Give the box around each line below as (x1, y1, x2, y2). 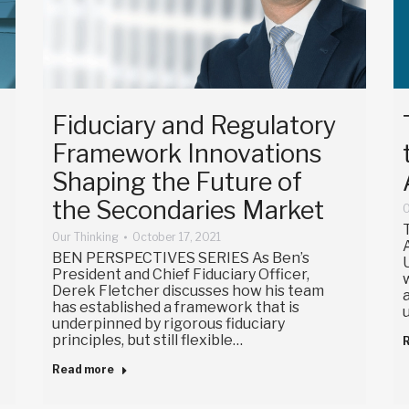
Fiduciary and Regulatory (51, 110, 336, 142)
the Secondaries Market (51, 195, 324, 226)
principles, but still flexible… (51, 331, 243, 350)
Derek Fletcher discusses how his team (51, 282, 324, 300)
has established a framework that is (51, 299, 299, 317)
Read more (51, 362, 114, 377)
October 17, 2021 (131, 230, 221, 245)
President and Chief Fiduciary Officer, (51, 266, 309, 284)
